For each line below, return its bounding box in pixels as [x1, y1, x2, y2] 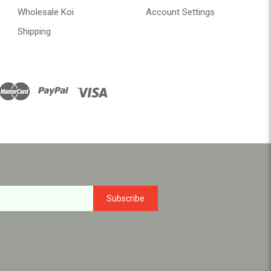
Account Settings [146, 7, 215, 18]
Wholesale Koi [17, 7, 74, 18]
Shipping [17, 26, 51, 38]
